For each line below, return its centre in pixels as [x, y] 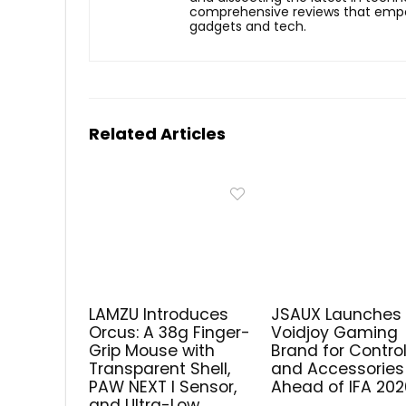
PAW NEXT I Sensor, [163, 387]
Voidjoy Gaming [335, 332]
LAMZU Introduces [159, 314]
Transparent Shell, [160, 368]
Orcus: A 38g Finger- [170, 332]
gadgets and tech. [248, 26]
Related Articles [157, 133]
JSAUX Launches [337, 314]
